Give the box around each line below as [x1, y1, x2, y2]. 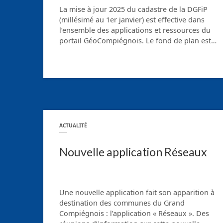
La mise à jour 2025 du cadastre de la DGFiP [59, 4, 208, 14]
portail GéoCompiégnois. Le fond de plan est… [59, 36, 217, 46]
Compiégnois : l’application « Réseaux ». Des [59, 209, 209, 219]
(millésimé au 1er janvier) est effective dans [59, 15, 205, 25]
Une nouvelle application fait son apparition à [59, 188, 215, 198]
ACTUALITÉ [59, 122, 87, 129]
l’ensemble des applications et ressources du [59, 25, 211, 35]
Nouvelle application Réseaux [59, 144, 207, 159]
